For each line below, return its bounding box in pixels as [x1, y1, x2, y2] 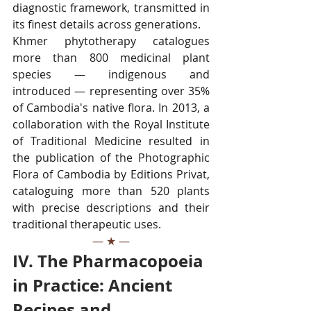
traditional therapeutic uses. [12, 216, 161, 232]
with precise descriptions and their [12, 199, 210, 215]
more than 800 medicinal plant [12, 49, 210, 65]
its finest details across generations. [12, 16, 201, 32]
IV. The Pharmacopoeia [12, 249, 208, 273]
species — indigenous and [12, 66, 210, 82]
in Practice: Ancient [12, 273, 176, 297]
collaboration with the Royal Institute [12, 116, 210, 132]
